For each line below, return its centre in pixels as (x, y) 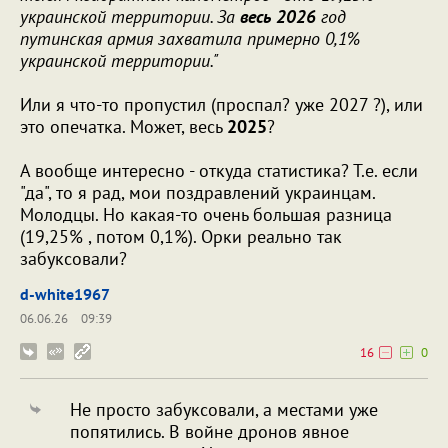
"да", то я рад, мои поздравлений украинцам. (197, 193)
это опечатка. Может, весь (123, 127)
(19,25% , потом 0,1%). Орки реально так (181, 237)
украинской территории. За (130, 17)
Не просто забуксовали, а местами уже (224, 410)
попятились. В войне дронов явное (209, 432)
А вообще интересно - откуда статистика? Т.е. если (219, 171)
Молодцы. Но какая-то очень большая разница (206, 215)
